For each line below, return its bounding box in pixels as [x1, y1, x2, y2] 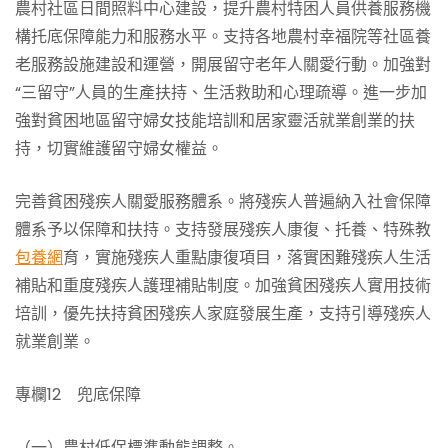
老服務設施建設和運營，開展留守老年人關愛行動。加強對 [15, 53, 431, 76]
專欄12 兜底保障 [15, 383, 141, 406]
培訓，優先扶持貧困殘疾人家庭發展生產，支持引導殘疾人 [15, 302, 431, 325]
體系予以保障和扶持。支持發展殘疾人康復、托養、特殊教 [15, 218, 431, 241]
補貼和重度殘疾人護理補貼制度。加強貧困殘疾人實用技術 [15, 274, 431, 297]
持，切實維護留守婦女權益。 [15, 137, 223, 160]
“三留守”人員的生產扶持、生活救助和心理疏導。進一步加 [15, 81, 427, 104]
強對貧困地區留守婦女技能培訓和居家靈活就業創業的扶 [15, 109, 415, 132]
